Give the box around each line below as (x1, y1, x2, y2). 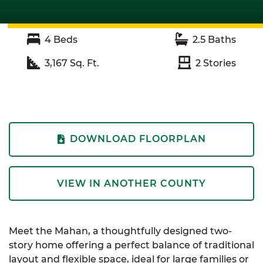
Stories (201, 58, 236, 69)
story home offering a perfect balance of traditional (9, 240, 254, 251)
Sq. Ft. (68, 58, 99, 69)
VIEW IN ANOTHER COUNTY (57, 177, 206, 189)
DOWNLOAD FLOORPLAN (69, 133, 206, 145)
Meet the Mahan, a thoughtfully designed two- (9, 225, 232, 237)
